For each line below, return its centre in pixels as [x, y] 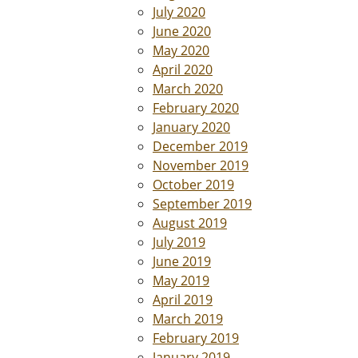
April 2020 [183, 70]
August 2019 [190, 223]
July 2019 [179, 242]
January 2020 [191, 127]
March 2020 [188, 89]
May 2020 [181, 50]
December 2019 [200, 146]
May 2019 [181, 280]
